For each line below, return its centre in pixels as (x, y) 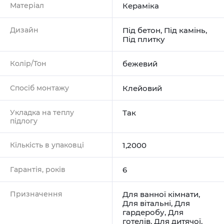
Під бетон (141, 30)
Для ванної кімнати (160, 194)
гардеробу (143, 212)
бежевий (140, 63)
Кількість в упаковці (47, 145)
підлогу (24, 121)
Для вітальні (147, 203)
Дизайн (24, 30)
